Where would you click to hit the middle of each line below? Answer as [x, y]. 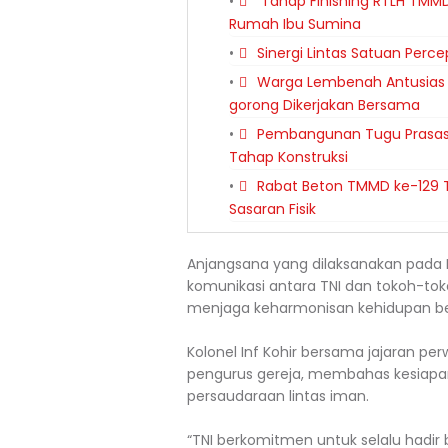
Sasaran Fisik [272, 209]
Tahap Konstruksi [288, 157]
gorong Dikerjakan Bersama [324, 105]
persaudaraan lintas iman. [278, 396]
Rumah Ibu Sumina [295, 24]
